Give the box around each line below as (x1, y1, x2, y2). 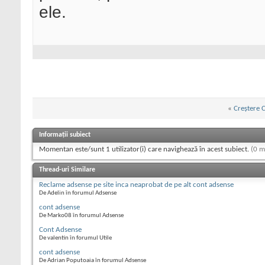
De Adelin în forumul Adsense (39, 189, 117, 196)
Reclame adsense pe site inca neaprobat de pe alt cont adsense (39, 180, 234, 189)
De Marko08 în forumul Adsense (39, 212, 124, 219)
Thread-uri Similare (39, 166, 95, 173)
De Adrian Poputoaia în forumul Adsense (39, 257, 146, 264)
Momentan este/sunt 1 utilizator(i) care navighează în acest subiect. (39, 145, 251, 153)
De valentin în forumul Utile (39, 234, 112, 241)
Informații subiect (39, 131, 91, 138)
